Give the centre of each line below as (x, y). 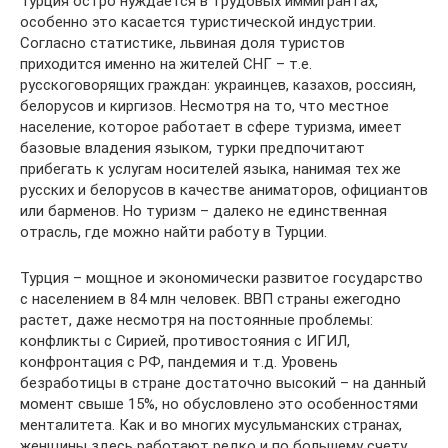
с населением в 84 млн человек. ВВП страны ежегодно (210, 298)
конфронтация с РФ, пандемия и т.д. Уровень (179, 361)
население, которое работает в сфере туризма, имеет (211, 126)
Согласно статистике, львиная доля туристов (182, 42)
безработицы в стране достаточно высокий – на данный (223, 382)
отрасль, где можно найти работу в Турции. (173, 231)
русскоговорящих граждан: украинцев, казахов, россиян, (218, 84)
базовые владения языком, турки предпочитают (192, 147)
